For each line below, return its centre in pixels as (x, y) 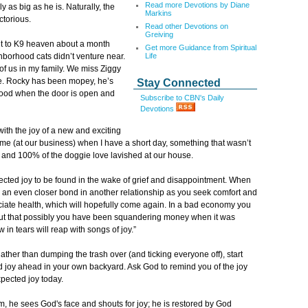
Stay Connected (179, 83)
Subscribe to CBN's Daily (182, 98)
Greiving (159, 34)
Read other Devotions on (187, 26)
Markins (158, 13)
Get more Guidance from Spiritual (201, 47)
